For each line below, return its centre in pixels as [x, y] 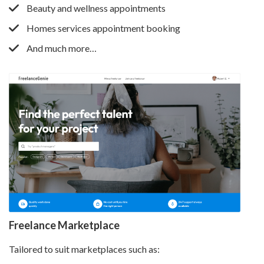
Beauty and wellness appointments [96, 8]
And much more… [62, 48]
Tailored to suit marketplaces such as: [84, 249]
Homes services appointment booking [103, 28]
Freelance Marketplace [64, 225]
